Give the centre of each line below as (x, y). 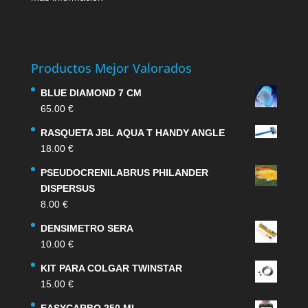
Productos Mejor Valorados (111, 68)
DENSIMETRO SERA (87, 229)
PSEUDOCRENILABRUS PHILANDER (124, 173)
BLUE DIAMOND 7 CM (91, 93)
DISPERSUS (67, 189)
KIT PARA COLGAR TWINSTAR (111, 268)
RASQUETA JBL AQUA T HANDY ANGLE (132, 133)
